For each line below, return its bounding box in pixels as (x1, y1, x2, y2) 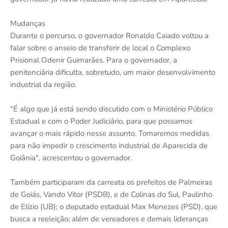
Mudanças (10, 18, 45, 28)
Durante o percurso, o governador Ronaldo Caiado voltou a (10, 30, 209, 41)
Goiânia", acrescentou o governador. (10, 152, 132, 163)
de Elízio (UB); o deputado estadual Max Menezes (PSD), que (10, 201, 217, 212)
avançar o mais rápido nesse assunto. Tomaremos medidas (10, 128, 209, 138)
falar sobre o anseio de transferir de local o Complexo (10, 42, 190, 53)
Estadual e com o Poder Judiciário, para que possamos (10, 116, 192, 126)
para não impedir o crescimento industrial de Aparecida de (10, 140, 208, 151)
